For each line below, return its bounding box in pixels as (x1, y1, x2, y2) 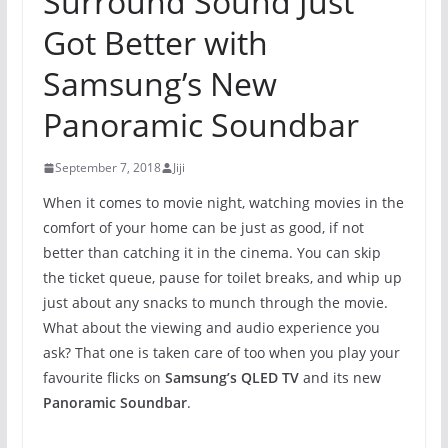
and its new (298, 368, 381, 387)
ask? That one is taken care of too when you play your (42, 343, 400, 362)
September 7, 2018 (54, 159, 161, 176)
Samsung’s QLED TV (164, 368, 299, 387)
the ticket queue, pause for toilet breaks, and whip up (42, 268, 402, 287)
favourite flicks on (42, 368, 165, 387)
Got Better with (42, 21, 268, 64)
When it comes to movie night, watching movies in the (42, 193, 404, 212)
